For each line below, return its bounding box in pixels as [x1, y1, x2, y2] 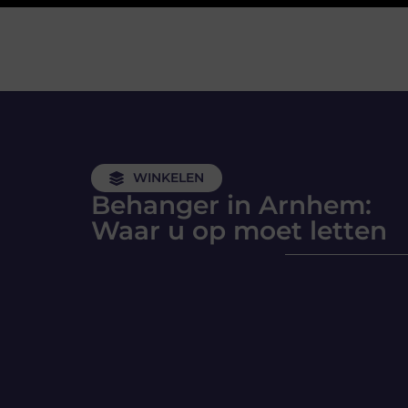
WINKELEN [133, 169, 204, 186]
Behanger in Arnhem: [91, 189, 372, 220]
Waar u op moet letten [91, 215, 387, 246]
